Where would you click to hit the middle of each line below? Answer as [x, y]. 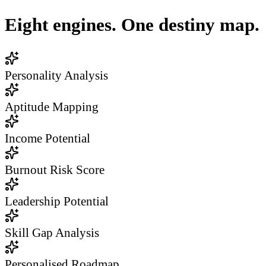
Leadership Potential [57, 201]
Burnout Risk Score [55, 170]
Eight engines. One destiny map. [132, 25]
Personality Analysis [56, 75]
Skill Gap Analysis [52, 233]
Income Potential [47, 138]
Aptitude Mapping [52, 107]
